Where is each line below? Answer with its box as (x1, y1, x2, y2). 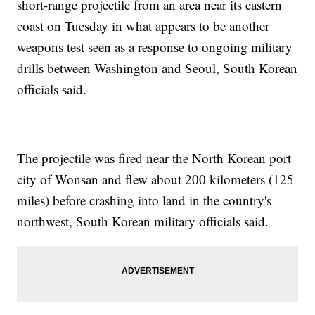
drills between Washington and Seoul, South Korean (17, 59, 298, 77)
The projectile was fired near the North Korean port (17, 149, 292, 167)
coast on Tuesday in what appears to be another (17, 17, 270, 35)
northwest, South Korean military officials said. (17, 212, 269, 231)
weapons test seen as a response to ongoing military (17, 38, 293, 56)
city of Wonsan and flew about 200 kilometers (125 (17, 170, 295, 188)
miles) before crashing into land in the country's (17, 191, 272, 210)
